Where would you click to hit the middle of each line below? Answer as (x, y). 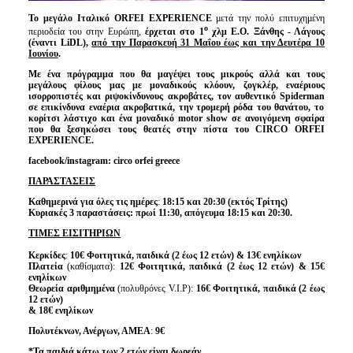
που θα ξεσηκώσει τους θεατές (102, 129)
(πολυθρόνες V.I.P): (157, 288)
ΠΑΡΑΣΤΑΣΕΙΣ (61, 181)
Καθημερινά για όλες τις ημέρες (93, 201)
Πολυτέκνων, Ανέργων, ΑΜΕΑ (89, 331)
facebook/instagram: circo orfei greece (104, 160)
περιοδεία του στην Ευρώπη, (87, 31)
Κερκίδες (46, 255)
